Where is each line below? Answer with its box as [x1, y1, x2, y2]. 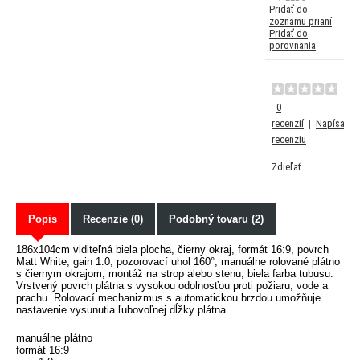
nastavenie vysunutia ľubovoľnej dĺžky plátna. [16, 303, 229, 316]
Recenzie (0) [83, 212, 143, 225]
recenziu [272, 133, 306, 145]
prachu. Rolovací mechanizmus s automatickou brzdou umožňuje [16, 291, 321, 304]
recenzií [272, 117, 304, 129]
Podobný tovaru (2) [169, 212, 264, 225]
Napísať [316, 117, 348, 129]
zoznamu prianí [269, 15, 332, 27]
